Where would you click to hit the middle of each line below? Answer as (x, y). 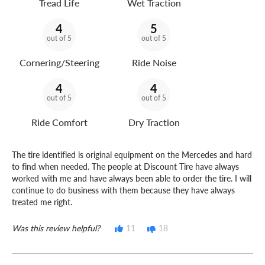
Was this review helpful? (56, 228)
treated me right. (42, 202)
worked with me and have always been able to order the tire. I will (132, 178)
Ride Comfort (59, 122)
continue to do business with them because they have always (123, 190)
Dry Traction (154, 122)
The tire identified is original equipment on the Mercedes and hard (132, 155)
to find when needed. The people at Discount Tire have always (125, 167)
